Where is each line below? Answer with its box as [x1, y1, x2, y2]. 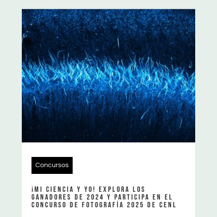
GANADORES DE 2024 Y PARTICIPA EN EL [31, 192, 173, 202]
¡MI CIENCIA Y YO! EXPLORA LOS [31, 185, 146, 194]
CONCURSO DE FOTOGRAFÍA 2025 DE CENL [31, 200, 177, 210]
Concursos [35, 161, 69, 169]
